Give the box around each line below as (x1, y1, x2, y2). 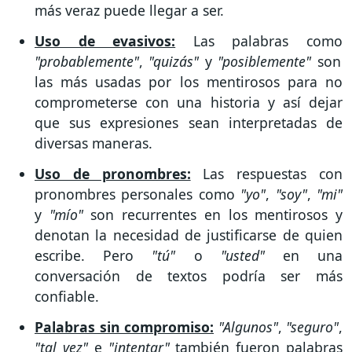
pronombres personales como (35, 185, 235, 204)
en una (264, 246, 343, 266)
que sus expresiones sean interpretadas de (35, 113, 343, 133)
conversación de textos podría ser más (35, 266, 343, 286)
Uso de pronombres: (35, 164, 191, 184)
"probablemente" (35, 52, 139, 71)
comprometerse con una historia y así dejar (35, 93, 343, 112)
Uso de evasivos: (35, 31, 176, 51)
